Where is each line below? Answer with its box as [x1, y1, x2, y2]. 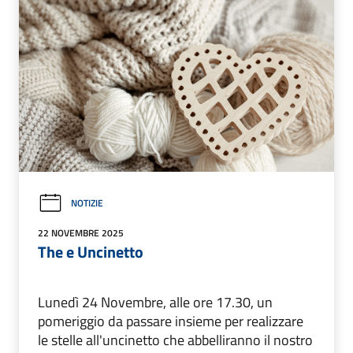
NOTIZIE [71, 195, 103, 211]
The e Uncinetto [38, 239, 143, 264]
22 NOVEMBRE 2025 [38, 225, 124, 240]
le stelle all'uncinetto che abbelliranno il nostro [38, 329, 313, 351]
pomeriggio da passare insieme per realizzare [38, 310, 303, 332]
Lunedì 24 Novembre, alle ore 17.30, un [38, 291, 273, 313]
